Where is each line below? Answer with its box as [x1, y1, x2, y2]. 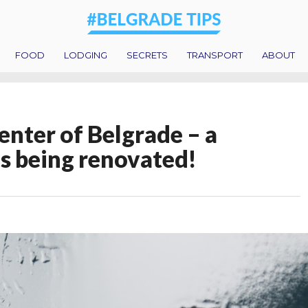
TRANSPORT [187, 49, 243, 60]
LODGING [64, 49, 107, 60]
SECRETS [126, 49, 168, 60]
